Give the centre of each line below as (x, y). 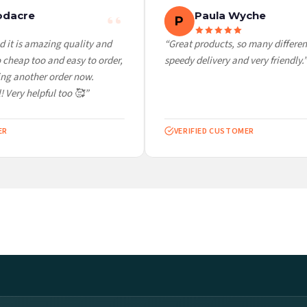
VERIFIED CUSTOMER (206, 131)
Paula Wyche (222, 16)
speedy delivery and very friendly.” (227, 61)
